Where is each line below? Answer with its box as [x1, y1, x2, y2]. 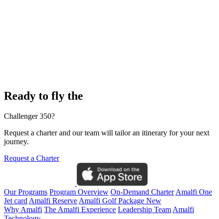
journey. [4, 137, 29, 146]
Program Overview [49, 188, 109, 197]
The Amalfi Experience [44, 205, 116, 214]
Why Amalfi [4, 205, 42, 214]
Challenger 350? [4, 112, 55, 121]
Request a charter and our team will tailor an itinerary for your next [4, 129, 209, 137]
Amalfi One [175, 188, 212, 197]
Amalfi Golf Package [79, 197, 146, 205]
